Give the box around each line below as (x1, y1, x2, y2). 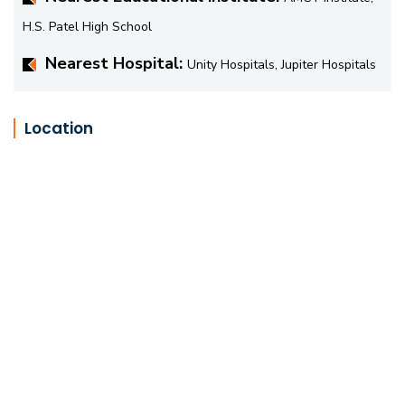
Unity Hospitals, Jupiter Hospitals (187, 55, 376, 73)
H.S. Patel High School (23, 17, 152, 35)
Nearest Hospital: (45, 52, 187, 74)
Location (24, 117, 93, 139)
